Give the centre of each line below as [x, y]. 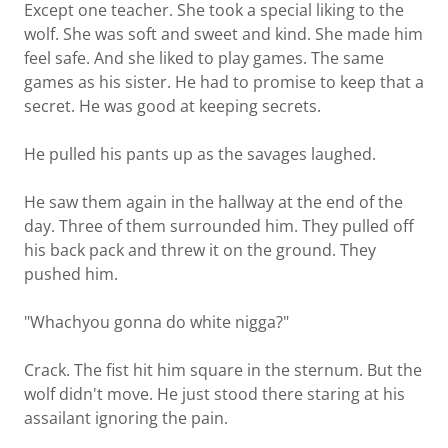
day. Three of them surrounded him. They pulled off [219, 226]
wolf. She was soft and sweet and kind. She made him [223, 34]
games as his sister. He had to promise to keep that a [224, 82]
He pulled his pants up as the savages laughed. [200, 154]
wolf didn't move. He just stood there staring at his [214, 394]
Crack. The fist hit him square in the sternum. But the [223, 370]
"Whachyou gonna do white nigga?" [156, 322]
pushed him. [71, 274]
